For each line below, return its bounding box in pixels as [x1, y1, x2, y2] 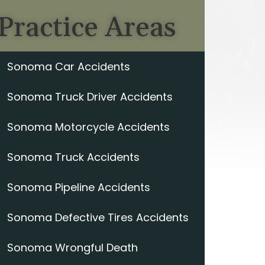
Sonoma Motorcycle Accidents [7, 119, 170, 134]
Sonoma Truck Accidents [7, 150, 140, 164]
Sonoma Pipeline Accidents [7, 180, 150, 195]
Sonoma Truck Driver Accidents [7, 89, 173, 104]
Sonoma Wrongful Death [7, 240, 138, 255]
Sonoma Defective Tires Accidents [7, 210, 189, 225]
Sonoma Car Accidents [7, 59, 130, 74]
